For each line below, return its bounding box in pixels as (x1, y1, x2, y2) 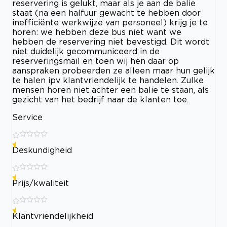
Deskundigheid (12, 145, 72, 155)
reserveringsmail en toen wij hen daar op (12, 56, 179, 65)
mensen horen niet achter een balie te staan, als (12, 85, 209, 94)
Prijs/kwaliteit (12, 178, 69, 187)
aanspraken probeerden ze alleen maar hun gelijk (12, 65, 215, 75)
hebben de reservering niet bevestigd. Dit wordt (12, 36, 209, 46)
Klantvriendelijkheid (12, 211, 93, 220)
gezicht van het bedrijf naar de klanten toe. (12, 94, 188, 104)
